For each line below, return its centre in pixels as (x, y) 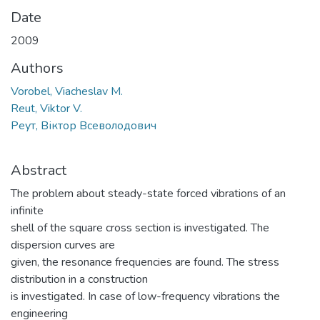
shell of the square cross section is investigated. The (140, 227)
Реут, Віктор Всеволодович (84, 125)
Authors (37, 68)
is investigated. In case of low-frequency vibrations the (145, 296)
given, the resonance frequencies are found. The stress (145, 262)
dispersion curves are (63, 245)
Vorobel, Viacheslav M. (67, 91)
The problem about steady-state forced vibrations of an (148, 193)
